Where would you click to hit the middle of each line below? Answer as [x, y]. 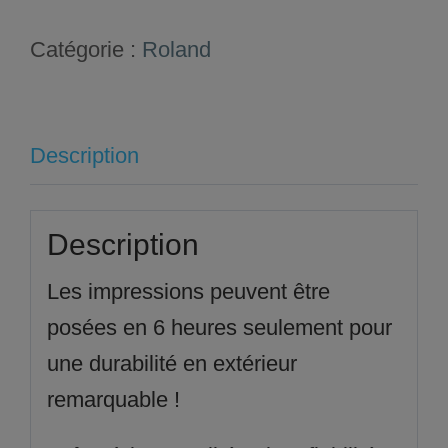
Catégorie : [86, 49]
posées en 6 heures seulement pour [219, 327]
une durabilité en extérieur [171, 363]
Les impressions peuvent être [188, 291]
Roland [176, 49]
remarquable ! [113, 399]
